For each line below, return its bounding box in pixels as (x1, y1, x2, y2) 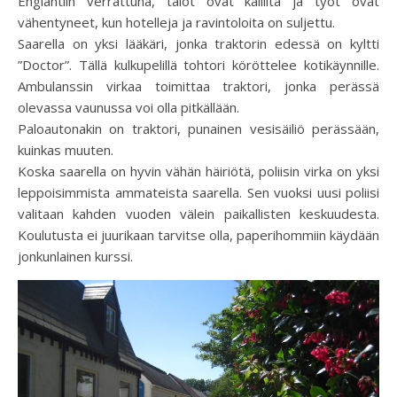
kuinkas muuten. (18, 140, 113, 159)
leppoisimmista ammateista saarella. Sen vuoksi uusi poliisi (18, 183, 379, 201)
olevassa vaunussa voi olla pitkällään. (18, 97, 239, 116)
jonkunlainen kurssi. (18, 246, 133, 265)
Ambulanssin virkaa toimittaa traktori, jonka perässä (18, 76, 379, 95)
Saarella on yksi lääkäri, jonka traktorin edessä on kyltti (18, 34, 379, 52)
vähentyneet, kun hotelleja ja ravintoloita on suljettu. (18, 12, 335, 31)
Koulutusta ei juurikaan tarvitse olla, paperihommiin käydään (18, 225, 379, 244)
